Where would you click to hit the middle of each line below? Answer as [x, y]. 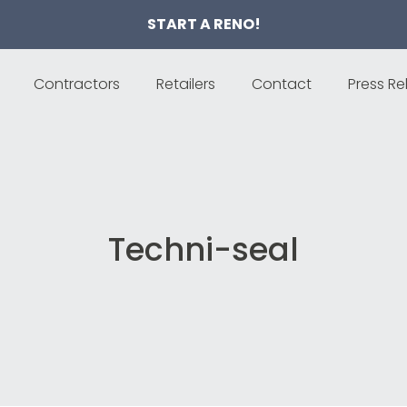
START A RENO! [203, 24]
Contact [282, 84]
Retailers [186, 84]
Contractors [77, 84]
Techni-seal [203, 249]
